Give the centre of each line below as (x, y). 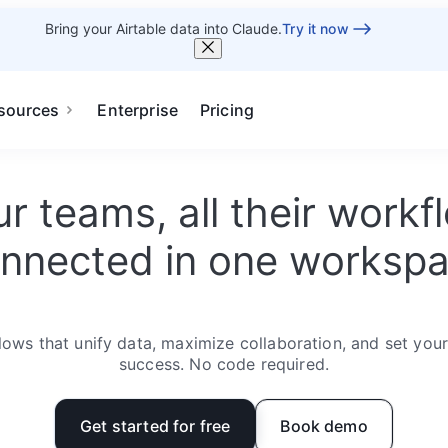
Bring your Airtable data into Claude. (164, 28)
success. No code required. (224, 364)
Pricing (227, 110)
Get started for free (155, 426)
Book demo (324, 426)
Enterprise (137, 110)
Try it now (315, 28)
